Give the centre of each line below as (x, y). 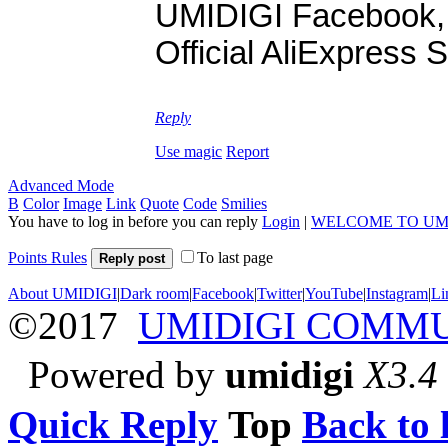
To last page (235, 257)
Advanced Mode (61, 185)
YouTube (334, 293)
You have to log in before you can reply (135, 221)
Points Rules (47, 257)
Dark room (154, 293)
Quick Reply (113, 424)
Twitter (279, 293)
